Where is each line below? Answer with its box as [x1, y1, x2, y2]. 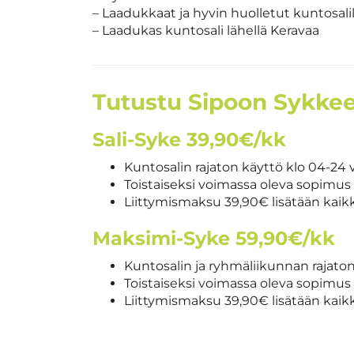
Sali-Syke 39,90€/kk [92, 127, 286, 151]
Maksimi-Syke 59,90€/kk [92, 226, 335, 250]
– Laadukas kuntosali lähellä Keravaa [92, 22, 319, 38]
